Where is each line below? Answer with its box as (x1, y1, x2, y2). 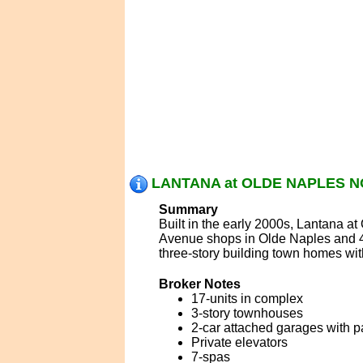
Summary (158, 203, 218, 216)
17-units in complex (190, 292, 303, 305)
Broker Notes (158, 277, 241, 291)
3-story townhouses (190, 306, 303, 320)
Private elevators (190, 335, 288, 349)
